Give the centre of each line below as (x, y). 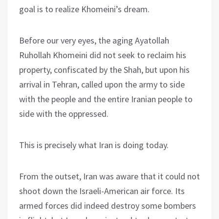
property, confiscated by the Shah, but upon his (104, 69)
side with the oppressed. (64, 113)
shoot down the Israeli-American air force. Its (102, 191)
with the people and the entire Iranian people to (106, 99)
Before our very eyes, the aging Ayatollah (94, 40)
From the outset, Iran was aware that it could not (109, 176)
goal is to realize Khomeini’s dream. (84, 9)
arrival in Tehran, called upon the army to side (102, 84)
